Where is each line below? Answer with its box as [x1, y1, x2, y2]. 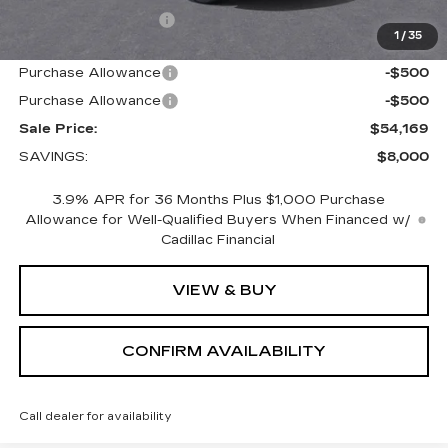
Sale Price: [18, 120, 97, 137]
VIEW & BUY [171, 280, 277, 299]
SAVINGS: [18, 148, 88, 165]
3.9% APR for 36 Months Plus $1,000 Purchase [51, 191, 385, 208]
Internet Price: [18, 39, 117, 56]
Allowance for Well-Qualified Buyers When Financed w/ [25, 211, 412, 228]
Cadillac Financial [161, 231, 276, 248]
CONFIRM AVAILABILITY [122, 341, 326, 360]
